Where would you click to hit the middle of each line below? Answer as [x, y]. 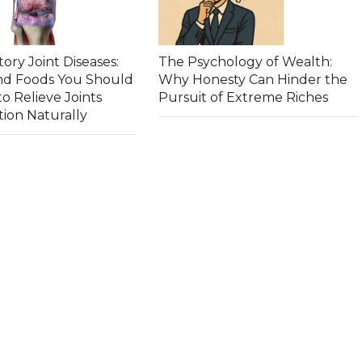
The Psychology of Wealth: [246, 62]
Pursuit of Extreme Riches [244, 98]
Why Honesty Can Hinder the [253, 80]
